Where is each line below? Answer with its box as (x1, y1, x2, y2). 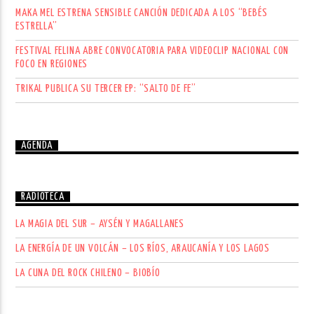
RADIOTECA (21, 191, 64, 203)
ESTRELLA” (15, 21, 57, 32)
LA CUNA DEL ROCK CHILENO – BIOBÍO (15, 267, 161, 278)
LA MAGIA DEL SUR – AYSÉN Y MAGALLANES (15, 218, 185, 229)
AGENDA (21, 140, 53, 151)
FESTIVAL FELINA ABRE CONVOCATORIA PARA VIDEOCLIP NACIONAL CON (15, 46, 289, 57)
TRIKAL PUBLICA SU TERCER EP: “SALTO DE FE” (15, 83, 197, 95)
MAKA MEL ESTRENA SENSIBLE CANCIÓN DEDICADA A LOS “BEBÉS (15, 8, 268, 19)
